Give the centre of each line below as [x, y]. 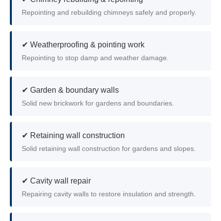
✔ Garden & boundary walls [70, 90]
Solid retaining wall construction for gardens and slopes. [109, 149]
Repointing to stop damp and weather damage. [95, 58]
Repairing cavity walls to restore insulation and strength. [109, 194]
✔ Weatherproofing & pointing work [83, 45]
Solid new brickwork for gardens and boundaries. [98, 103]
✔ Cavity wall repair [56, 181]
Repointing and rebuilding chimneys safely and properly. [109, 13]
